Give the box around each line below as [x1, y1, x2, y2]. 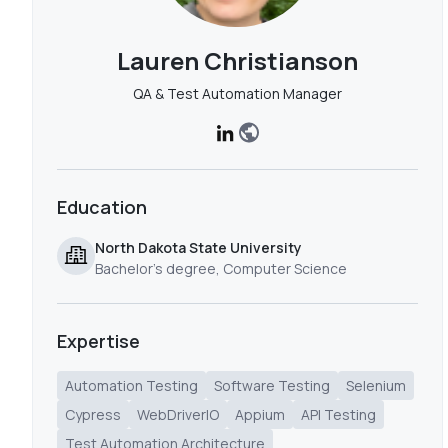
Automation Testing [65, 376, 198, 395]
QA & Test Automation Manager [132, 84, 342, 103]
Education [57, 195, 147, 219]
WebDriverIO [137, 405, 219, 424]
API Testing [301, 405, 376, 424]
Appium [235, 405, 285, 424]
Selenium [346, 376, 406, 395]
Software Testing [214, 376, 330, 395]
